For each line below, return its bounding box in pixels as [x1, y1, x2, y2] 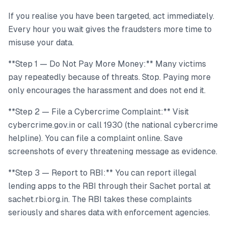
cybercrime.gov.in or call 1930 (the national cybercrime [8, 120, 218, 130]
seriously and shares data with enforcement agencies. [8, 207, 210, 217]
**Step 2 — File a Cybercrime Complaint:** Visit [8, 106, 189, 117]
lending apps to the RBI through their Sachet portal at [8, 181, 211, 191]
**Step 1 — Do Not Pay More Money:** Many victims [8, 59, 206, 69]
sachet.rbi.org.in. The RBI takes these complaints [8, 194, 192, 204]
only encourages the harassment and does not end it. [8, 85, 206, 95]
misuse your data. [8, 37, 74, 47]
